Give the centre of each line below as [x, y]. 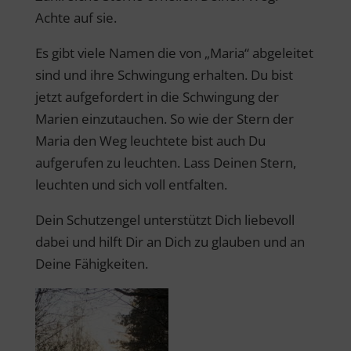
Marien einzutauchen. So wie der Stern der [164, 118]
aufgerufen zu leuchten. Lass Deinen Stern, [165, 162]
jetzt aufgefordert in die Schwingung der [157, 96]
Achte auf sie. [76, 17]
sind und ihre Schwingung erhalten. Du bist [164, 74]
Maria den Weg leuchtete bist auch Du [150, 140]
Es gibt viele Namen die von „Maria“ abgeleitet [174, 52]
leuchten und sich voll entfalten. [131, 184]
